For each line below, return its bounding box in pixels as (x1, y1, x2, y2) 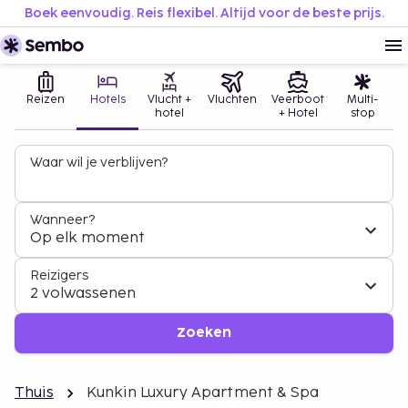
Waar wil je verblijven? (30, 155, 168, 170)
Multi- (347, 93, 378, 107)
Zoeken (177, 327, 231, 339)
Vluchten (208, 93, 257, 107)
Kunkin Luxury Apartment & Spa (86, 384, 320, 402)
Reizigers (30, 268, 88, 283)
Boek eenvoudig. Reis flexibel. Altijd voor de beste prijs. (24, 5, 384, 21)
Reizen (26, 93, 65, 107)
